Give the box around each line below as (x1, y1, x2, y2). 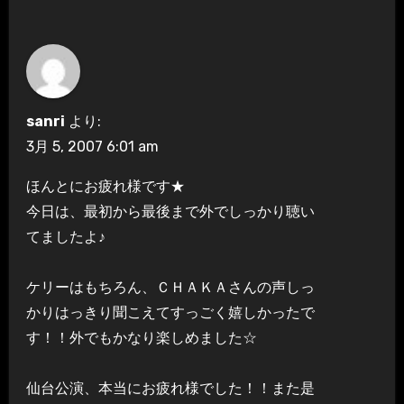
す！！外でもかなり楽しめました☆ (25, 328, 257, 346)
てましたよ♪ (25, 227, 106, 245)
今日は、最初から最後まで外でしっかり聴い (25, 202, 315, 220)
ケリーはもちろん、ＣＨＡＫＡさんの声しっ (25, 278, 315, 296)
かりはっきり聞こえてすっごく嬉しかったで (25, 303, 315, 321)
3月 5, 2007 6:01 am (25, 137, 159, 155)
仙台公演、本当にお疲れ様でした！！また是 (25, 379, 315, 397)
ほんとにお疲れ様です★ (25, 177, 185, 195)
